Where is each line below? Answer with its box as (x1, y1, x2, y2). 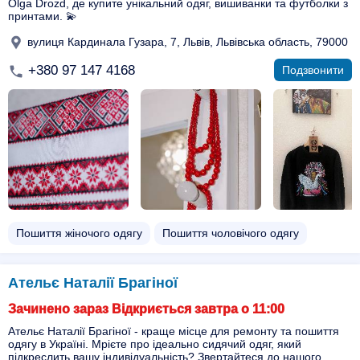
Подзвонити (282, 63, 344, 76)
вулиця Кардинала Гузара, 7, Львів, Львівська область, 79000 (24, 35, 348, 48)
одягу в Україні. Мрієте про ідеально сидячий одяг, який (8, 337, 301, 350)
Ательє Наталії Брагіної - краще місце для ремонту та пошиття (8, 325, 339, 337)
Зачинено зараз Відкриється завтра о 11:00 (8, 302, 284, 316)
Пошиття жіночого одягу (16, 227, 142, 239)
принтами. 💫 (8, 10, 77, 22)
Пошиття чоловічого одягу (162, 227, 299, 239)
